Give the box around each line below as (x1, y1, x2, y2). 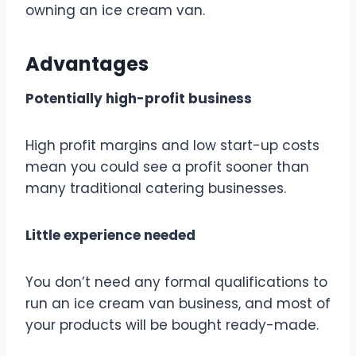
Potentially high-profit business (25, 88, 252, 108)
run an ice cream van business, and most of (25, 293, 331, 313)
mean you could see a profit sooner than (25, 157, 309, 176)
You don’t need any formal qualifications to (25, 272, 327, 292)
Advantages (25, 50, 149, 77)
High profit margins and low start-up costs (25, 135, 319, 155)
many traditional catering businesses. (25, 178, 286, 198)
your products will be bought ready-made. (25, 315, 319, 335)
